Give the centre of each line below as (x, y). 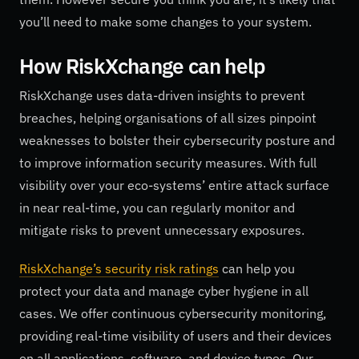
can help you (257, 268)
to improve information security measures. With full (168, 163)
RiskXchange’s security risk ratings (119, 268)
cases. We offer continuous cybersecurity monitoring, (173, 313)
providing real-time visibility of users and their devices (175, 335)
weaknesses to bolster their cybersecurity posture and (177, 141)
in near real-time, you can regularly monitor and (157, 208)
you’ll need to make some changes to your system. (165, 22)
